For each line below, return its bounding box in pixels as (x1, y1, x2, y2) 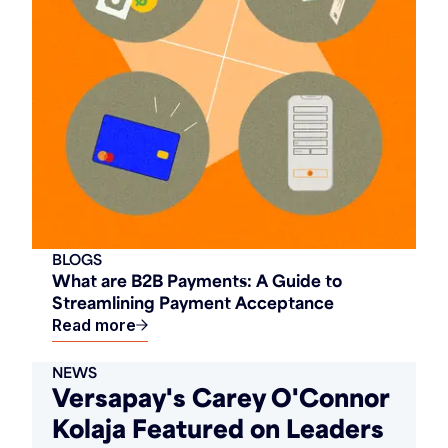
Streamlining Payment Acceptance (52, 291, 334, 314)
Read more (52, 315, 136, 336)
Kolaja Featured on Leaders (52, 412, 384, 445)
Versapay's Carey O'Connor (52, 381, 389, 414)
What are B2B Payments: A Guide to (52, 269, 342, 292)
